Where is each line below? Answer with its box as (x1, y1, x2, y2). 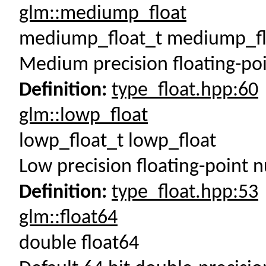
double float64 (19, 233, 139, 254)
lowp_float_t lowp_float (19, 131, 216, 152)
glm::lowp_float (19, 106, 148, 126)
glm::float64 (19, 208, 118, 229)
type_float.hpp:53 (112, 182, 258, 203)
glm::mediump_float (19, 4, 186, 24)
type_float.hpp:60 (112, 80, 258, 101)
